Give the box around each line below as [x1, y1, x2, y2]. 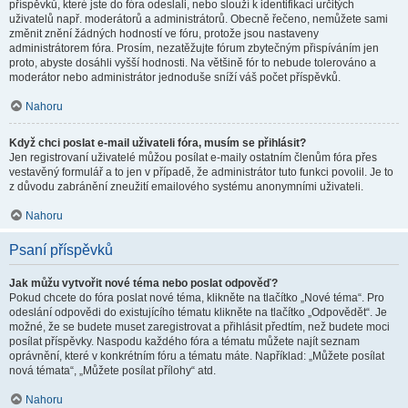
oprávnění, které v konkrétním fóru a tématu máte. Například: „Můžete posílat [9, 350, 384, 362]
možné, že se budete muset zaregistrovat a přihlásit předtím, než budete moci [9, 321, 390, 333]
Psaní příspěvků [9, 242, 113, 258]
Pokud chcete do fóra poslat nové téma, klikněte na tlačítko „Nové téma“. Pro [9, 291, 384, 304]
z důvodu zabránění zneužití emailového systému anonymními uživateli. [9, 180, 363, 193]
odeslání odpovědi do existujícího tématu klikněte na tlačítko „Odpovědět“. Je [9, 306, 387, 319]
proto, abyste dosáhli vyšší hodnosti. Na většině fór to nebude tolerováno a [9, 56, 376, 69]
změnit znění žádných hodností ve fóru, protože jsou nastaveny [9, 27, 319, 40]
